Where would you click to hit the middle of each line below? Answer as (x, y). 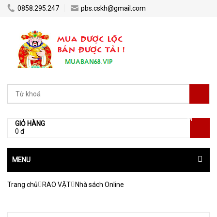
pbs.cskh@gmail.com (113, 8)
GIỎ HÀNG (30, 124)
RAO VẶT (56, 185)
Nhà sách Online (100, 185)
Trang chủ (23, 185)
